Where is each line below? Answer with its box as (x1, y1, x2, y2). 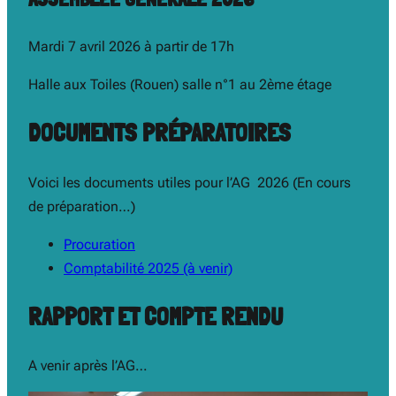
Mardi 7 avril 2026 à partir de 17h (28, 38, 234, 56)
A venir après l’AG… (28, 357, 148, 375)
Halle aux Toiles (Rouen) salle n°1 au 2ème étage (28, 76, 331, 94)
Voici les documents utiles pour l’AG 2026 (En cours (28, 173, 351, 191)
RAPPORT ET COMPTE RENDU (28, 301, 283, 331)
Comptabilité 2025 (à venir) (64, 259, 232, 277)
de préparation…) (28, 197, 135, 215)
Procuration (64, 235, 135, 253)
